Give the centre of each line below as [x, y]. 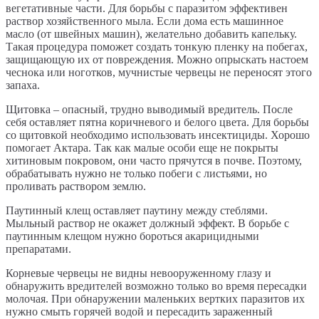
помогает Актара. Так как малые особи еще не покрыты [142, 148]
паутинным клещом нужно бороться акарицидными [132, 236]
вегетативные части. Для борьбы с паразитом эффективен [147, 9]
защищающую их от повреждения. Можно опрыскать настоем [157, 60]
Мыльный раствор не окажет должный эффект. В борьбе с [147, 224]
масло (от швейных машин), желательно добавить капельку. [151, 34]
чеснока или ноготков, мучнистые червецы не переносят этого [159, 73]
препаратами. [38, 249]
